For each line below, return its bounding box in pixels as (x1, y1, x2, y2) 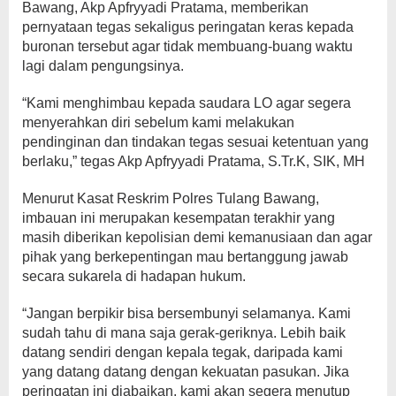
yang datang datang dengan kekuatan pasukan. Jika (22, 363, 349, 379)
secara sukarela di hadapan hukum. (22, 268, 246, 284)
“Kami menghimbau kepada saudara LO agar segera (22, 95, 351, 110)
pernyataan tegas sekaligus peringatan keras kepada (22, 19, 354, 34)
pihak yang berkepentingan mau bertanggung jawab (22, 248, 348, 264)
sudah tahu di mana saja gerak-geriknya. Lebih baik (22, 324, 346, 340)
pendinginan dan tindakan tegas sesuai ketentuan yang (22, 133, 369, 149)
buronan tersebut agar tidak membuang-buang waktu (22, 38, 353, 54)
